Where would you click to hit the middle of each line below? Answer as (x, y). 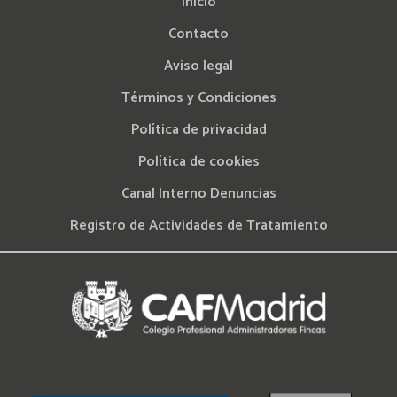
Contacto (198, 35)
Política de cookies (198, 162)
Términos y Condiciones (198, 98)
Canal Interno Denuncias (198, 194)
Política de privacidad (198, 130)
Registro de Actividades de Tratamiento (198, 226)
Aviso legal (198, 66)
